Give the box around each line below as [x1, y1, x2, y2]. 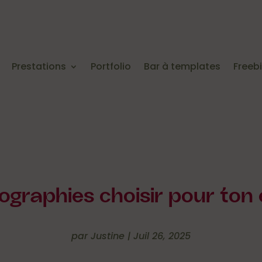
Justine [91, 229, 125, 243]
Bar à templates [143, 59, 220, 73]
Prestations [11, 59, 66, 73]
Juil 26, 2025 [133, 229, 191, 243]
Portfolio [90, 59, 131, 73]
